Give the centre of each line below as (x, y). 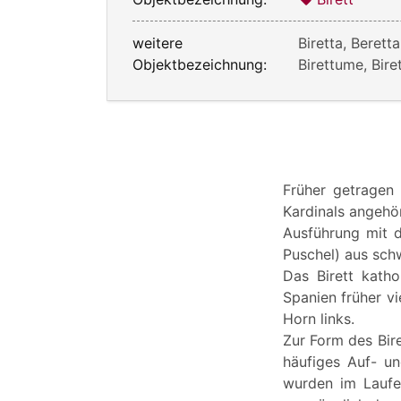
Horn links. (319, 318)
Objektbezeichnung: (200, 64)
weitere (158, 43)
